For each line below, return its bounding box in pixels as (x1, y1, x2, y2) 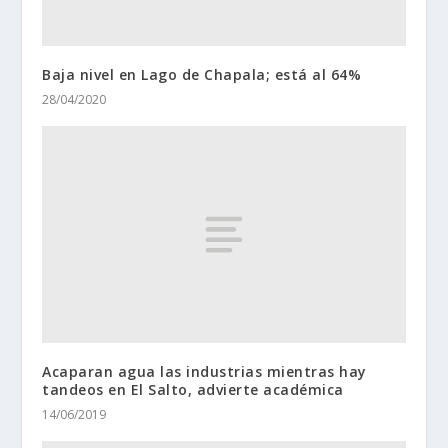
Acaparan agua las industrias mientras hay (42, 362, 367, 382)
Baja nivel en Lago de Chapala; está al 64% (42, 64, 362, 84)
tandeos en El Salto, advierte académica (42, 380, 344, 400)
